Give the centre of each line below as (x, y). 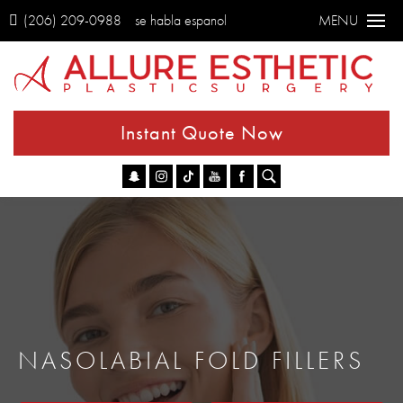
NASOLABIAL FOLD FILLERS (191, 361)
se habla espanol (181, 20)
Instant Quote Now (201, 133)
